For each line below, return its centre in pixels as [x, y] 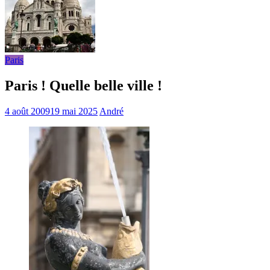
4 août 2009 [27, 111]
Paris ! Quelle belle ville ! [83, 85]
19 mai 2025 [74, 111]
